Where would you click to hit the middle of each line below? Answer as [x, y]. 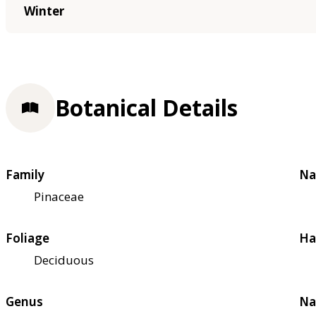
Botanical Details [146, 108]
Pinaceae [59, 197]
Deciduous [64, 260]
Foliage [28, 238]
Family [25, 175]
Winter [44, 11]
